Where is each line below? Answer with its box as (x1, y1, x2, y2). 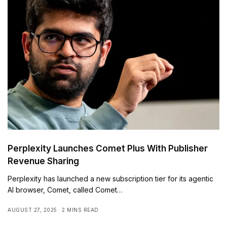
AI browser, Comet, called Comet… (8, 185, 123, 195)
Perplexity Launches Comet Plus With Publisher (8, 143, 208, 154)
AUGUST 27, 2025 (8, 207, 57, 213)
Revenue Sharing (8, 156, 79, 167)
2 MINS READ (62, 207, 99, 213)
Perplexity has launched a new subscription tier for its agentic (8, 174, 214, 183)
